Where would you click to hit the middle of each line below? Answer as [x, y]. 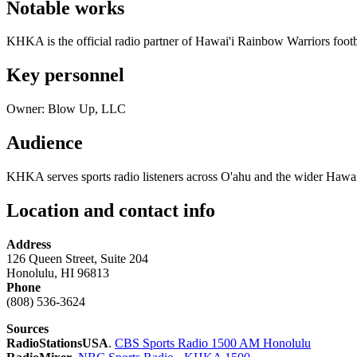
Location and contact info [111, 211]
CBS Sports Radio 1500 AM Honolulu [213, 343]
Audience [45, 143]
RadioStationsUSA [57, 343]
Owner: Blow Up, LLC [66, 109]
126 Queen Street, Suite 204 [77, 258]
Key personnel [65, 75]
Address [29, 244]
